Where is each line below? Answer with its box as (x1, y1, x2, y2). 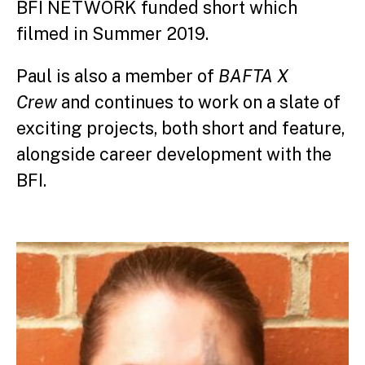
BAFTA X (218, 65, 288, 86)
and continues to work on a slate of (61, 91, 341, 112)
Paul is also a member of (16, 65, 218, 86)
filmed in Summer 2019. (16, 23, 209, 44)
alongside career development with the (16, 143, 332, 165)
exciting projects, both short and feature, (16, 117, 345, 139)
